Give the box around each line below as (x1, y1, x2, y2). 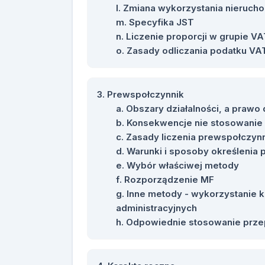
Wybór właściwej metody (127, 160, 239, 171)
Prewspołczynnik (107, 89, 184, 100)
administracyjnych (116, 202, 197, 214)
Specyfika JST (129, 17, 194, 28)
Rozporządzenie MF (124, 174, 214, 185)
